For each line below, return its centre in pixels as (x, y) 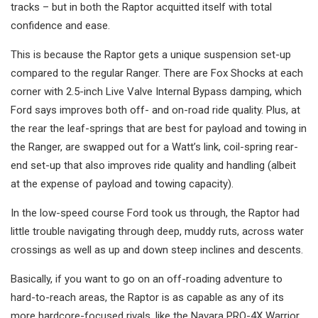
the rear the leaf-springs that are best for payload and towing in (159, 129)
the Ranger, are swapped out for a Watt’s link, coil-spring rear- (154, 147)
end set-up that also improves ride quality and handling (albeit (153, 166)
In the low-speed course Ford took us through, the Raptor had (155, 213)
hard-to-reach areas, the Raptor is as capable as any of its (147, 298)
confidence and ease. (60, 26)
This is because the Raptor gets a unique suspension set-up (151, 55)
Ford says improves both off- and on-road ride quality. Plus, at (155, 110)
